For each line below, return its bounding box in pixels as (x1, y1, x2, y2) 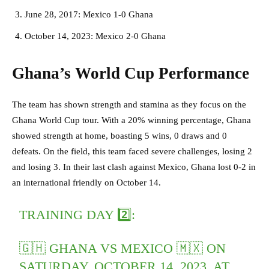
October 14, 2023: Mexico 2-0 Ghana (25, 31, 166, 41)
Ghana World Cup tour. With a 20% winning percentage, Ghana (12, 115, 251, 125)
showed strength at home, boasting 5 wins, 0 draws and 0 (12, 131, 227, 141)
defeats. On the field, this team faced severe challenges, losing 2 (12, 147, 252, 157)
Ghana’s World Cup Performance (12, 64, 249, 83)
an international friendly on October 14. (12, 178, 161, 188)
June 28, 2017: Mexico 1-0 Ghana (25, 10, 153, 20)
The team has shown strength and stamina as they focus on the (12, 100, 246, 110)
